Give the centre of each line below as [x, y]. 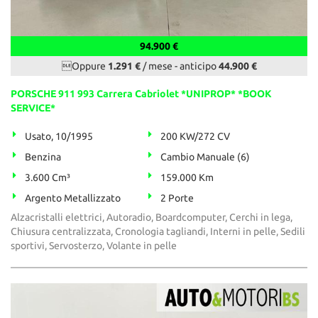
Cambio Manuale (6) [205, 157]
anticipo [199, 66]
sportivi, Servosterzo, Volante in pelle [94, 246]
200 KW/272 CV [196, 137]
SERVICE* [33, 108]
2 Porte [177, 198]
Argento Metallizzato [73, 198]
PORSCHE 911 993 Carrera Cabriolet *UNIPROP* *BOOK [141, 94]
